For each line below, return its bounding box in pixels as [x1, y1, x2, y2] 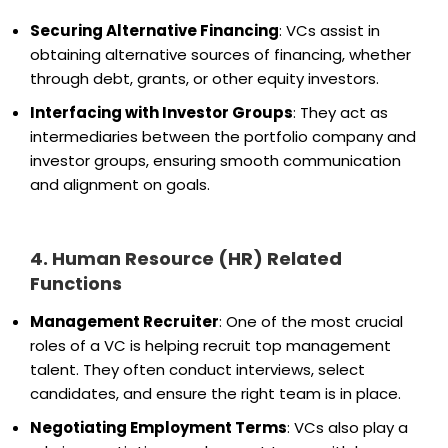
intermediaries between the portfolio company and [30, 125, 416, 147]
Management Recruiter [30, 310, 219, 332]
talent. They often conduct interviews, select [30, 358, 365, 380]
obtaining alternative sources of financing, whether [30, 43, 411, 65]
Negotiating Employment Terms [30, 416, 287, 438]
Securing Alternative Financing [30, 19, 279, 41]
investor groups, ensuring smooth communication [30, 149, 401, 171]
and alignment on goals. [30, 173, 210, 195]
